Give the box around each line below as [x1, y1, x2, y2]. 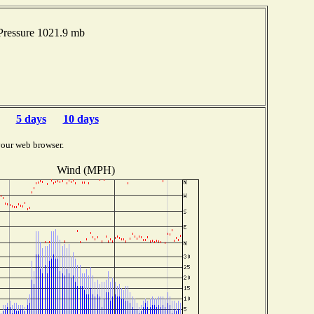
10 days [62, 113, 99, 125]
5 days [15, 113, 46, 125]
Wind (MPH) [56, 163, 115, 176]
